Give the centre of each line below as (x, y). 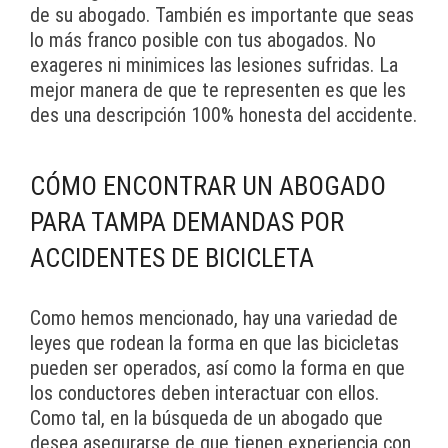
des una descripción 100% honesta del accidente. (223, 115)
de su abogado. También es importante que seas (222, 15)
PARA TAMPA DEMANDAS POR (187, 222)
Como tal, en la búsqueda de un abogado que (206, 418)
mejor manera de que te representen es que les (218, 90)
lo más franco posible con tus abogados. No (203, 40)
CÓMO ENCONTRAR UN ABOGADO (208, 186)
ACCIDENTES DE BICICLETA (172, 258)
